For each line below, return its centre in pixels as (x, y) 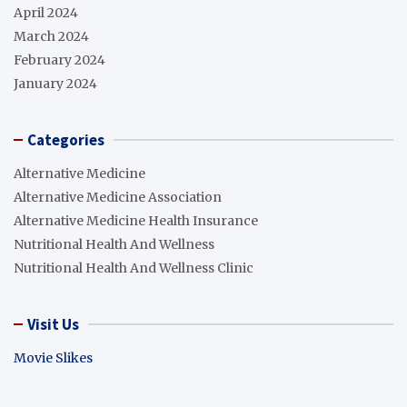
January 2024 (55, 83)
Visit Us (53, 324)
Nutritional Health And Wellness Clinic (134, 268)
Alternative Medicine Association (118, 197)
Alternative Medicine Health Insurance (136, 220)
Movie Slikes (53, 357)
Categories (66, 139)
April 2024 (46, 12)
